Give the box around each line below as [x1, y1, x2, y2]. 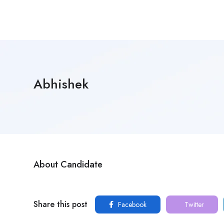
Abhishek [33, 74, 88, 93]
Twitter [182, 199, 204, 209]
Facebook [116, 199, 146, 209]
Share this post [33, 198, 87, 210]
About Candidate [33, 158, 102, 171]
